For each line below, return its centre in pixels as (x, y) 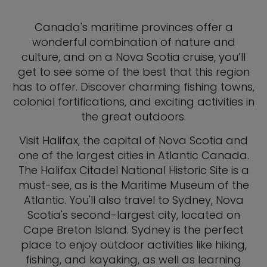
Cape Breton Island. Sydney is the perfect (133, 230)
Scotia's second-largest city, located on (133, 215)
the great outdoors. (133, 117)
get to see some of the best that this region (133, 72)
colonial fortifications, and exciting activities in (133, 102)
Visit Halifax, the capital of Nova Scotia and (133, 140)
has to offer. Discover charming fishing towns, (133, 87)
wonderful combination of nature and (133, 42)
